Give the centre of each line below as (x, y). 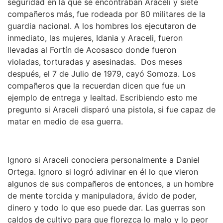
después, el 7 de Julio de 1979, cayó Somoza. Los (102, 74)
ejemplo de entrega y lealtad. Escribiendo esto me (102, 98)
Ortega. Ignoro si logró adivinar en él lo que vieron (103, 171)
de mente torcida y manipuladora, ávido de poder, (102, 195)
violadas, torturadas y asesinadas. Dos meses (95, 62)
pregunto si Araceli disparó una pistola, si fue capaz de (111, 110)
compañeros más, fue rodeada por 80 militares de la (107, 14)
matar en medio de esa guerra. (65, 122)
